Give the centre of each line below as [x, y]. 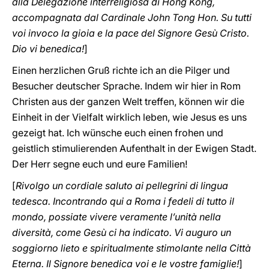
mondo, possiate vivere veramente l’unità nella [116, 217]
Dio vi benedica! [48, 49]
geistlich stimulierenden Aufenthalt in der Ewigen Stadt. [134, 148]
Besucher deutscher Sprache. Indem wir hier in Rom [126, 86]
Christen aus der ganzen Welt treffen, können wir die [128, 101]
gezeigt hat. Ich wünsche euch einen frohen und [118, 133]
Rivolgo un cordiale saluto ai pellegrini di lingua [122, 186]
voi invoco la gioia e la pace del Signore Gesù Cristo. [131, 33]
